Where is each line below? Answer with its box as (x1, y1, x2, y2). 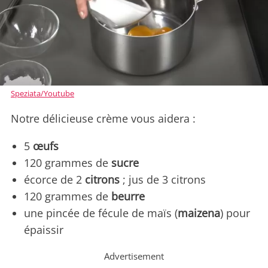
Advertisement (104, 249, 164, 262)
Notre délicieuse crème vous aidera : (11, 111, 196, 126)
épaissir (24, 222, 63, 237)
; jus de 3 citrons (120, 172, 206, 187)
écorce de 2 (24, 172, 85, 187)
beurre (111, 188, 145, 203)
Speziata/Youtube (11, 87, 74, 99)
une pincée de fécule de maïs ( (24, 205, 178, 220)
